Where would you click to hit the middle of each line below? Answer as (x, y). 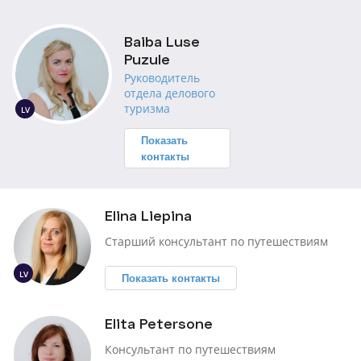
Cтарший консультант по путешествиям (216, 241)
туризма (147, 108)
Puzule (147, 59)
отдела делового (170, 93)
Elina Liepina (148, 215)
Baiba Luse (162, 41)
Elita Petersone (159, 323)
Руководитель (162, 78)
